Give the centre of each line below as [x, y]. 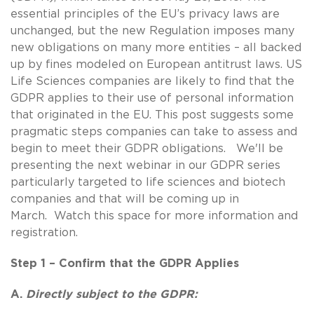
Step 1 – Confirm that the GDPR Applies [125, 263]
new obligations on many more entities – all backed [156, 47]
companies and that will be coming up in [125, 199]
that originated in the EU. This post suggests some [152, 115]
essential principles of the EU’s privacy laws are [145, 14]
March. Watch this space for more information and [154, 216]
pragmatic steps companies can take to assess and [154, 131]
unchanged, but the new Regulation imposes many [152, 30]
